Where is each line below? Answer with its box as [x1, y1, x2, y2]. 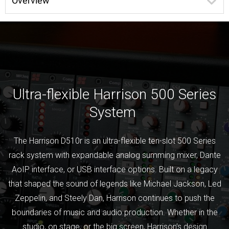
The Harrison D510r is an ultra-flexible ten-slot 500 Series [13, 136, 216, 146]
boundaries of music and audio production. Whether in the [11, 208, 218, 218]
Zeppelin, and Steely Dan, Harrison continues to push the [14, 193, 215, 203]
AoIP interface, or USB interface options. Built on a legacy [11, 165, 218, 175]
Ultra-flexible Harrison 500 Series [13, 86, 216, 103]
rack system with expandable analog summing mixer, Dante [8, 150, 221, 161]
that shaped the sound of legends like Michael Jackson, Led [8, 179, 221, 189]
